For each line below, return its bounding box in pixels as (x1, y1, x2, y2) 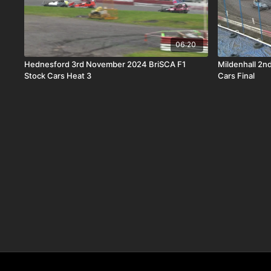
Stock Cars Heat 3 (24, 71, 92, 81)
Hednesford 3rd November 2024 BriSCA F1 (24, 59, 186, 70)
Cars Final (218, 71, 255, 81)
